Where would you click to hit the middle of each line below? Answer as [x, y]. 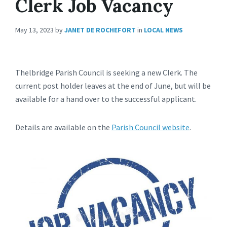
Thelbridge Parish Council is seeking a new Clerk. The [106, 73]
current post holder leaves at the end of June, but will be [113, 86]
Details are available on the [63, 127]
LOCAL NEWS [163, 30]
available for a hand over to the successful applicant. [106, 99]
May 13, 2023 [35, 30]
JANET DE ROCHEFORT [100, 30]
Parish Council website [150, 127]
